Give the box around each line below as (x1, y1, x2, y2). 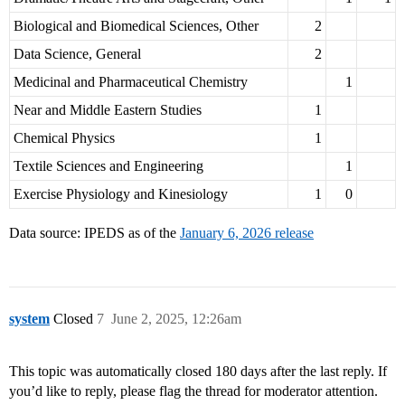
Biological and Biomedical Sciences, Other (14, 18, 259, 34)
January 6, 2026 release (180, 225, 314, 241)
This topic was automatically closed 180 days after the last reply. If (9, 363, 387, 380)
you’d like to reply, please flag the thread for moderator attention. (9, 383, 378, 400)
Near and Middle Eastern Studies (14, 102, 202, 118)
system (9, 311, 50, 327)
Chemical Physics (14, 130, 115, 146)
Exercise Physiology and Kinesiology (14, 186, 228, 202)
